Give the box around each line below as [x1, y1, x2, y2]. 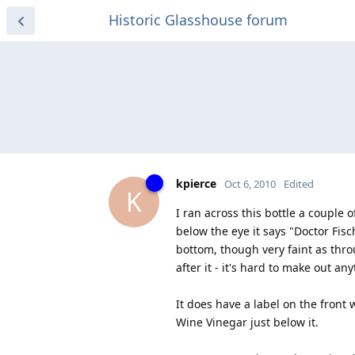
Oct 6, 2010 [224, 176, 276, 191]
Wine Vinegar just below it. [176, 314, 319, 330]
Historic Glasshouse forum [109, 10, 288, 29]
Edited [284, 176, 314, 191]
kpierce [176, 175, 216, 191]
